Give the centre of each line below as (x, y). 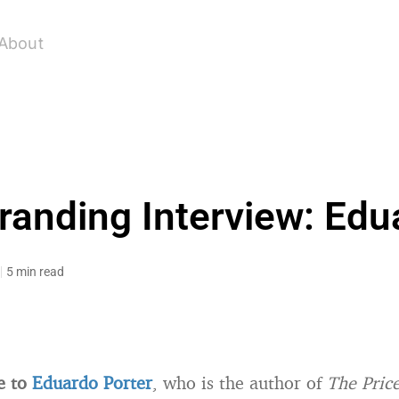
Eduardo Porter (92, 383)
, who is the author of (240, 383)
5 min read (35, 272)
